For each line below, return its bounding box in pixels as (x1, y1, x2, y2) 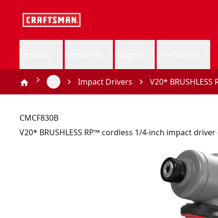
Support (115, 49, 145, 60)
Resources (65, 49, 103, 60)
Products (19, 49, 53, 60)
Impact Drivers (78, 76, 132, 87)
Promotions (157, 49, 200, 60)
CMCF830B (19, 112, 58, 123)
